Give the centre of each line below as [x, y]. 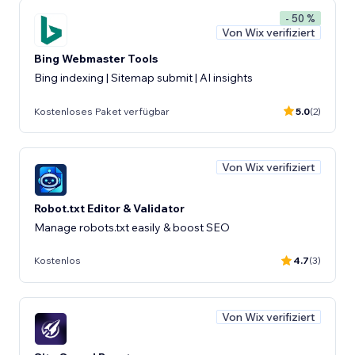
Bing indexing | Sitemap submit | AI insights [143, 78]
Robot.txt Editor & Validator [109, 208]
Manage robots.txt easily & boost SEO [132, 227]
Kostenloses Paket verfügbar [102, 111]
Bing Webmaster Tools [96, 59]
